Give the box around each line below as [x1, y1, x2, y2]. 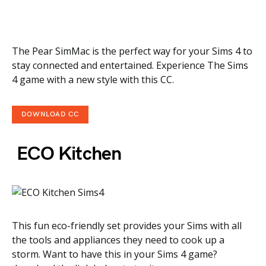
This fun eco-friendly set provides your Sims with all [12, 219, 242, 232]
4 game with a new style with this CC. [12, 73, 174, 86]
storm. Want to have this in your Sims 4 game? [12, 248, 217, 261]
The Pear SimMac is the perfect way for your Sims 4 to [12, 45, 252, 58]
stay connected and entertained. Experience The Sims [12, 59, 248, 72]
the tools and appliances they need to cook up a [12, 233, 224, 246]
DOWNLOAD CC [21, 110, 79, 119]
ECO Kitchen [12, 142, 122, 166]
